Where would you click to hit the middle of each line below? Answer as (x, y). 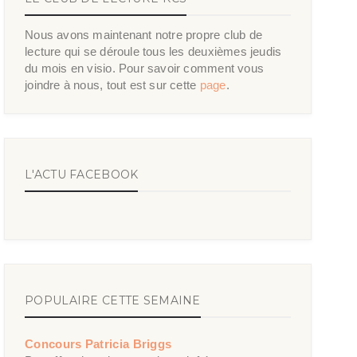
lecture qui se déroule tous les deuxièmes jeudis (153, 51)
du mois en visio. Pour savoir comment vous (145, 68)
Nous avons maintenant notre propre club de (144, 35)
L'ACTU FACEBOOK (82, 175)
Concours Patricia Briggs (98, 343)
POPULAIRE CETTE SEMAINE (113, 300)
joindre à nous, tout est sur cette (112, 85)
